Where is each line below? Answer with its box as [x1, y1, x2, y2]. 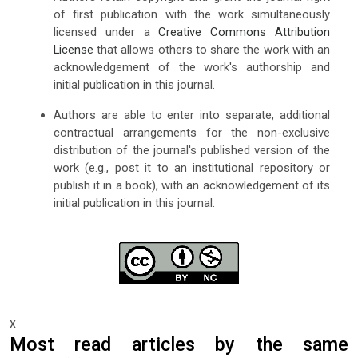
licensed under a [53, 24, 159, 39]
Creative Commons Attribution [158, 24, 331, 39]
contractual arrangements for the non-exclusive [53, 125, 331, 140]
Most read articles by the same [10, 333, 348, 356]
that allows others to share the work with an [93, 42, 331, 57]
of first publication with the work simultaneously [53, 6, 331, 22]
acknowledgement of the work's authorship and [53, 59, 331, 74]
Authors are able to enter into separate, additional [53, 107, 331, 122]
